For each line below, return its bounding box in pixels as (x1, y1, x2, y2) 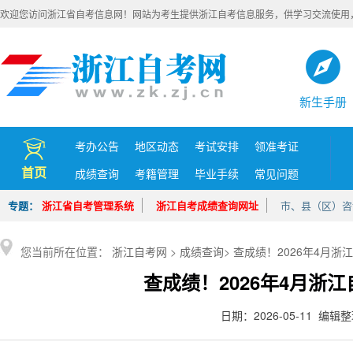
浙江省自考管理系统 (42, 198, 134, 213)
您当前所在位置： (20, 243, 112, 259)
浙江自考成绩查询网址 (156, 198, 258, 213)
